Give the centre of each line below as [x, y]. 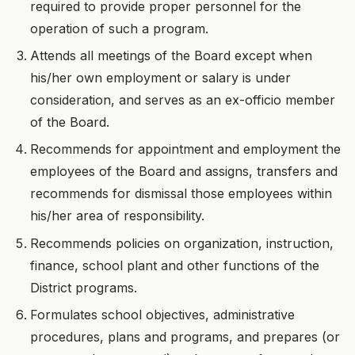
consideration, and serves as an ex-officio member [183, 99]
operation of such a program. [120, 28]
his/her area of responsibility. [118, 216]
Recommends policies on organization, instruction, [182, 243]
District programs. [84, 287]
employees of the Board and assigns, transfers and [184, 172]
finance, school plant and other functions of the [175, 265]
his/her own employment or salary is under [161, 77]
